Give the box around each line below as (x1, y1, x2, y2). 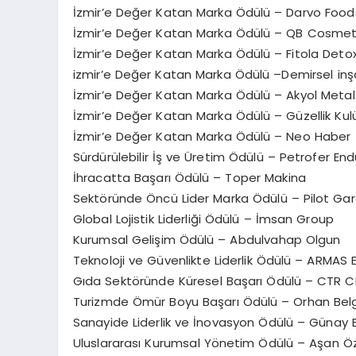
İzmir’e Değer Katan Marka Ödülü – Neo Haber (72, 128, 351, 145)
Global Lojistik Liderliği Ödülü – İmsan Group (72, 211, 334, 228)
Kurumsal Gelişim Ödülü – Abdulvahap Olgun (72, 231, 341, 249)
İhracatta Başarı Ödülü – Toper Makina (72, 169, 307, 187)
